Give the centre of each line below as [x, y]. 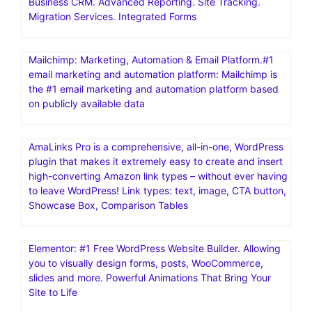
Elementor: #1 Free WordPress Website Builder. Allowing [155, 248]
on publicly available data [87, 103]
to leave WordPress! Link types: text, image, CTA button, [157, 190]
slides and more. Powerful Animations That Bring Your [150, 277]
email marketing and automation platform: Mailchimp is [153, 74]
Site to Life [53, 292]
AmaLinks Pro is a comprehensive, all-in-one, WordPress [156, 146]
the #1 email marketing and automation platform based [154, 88]
